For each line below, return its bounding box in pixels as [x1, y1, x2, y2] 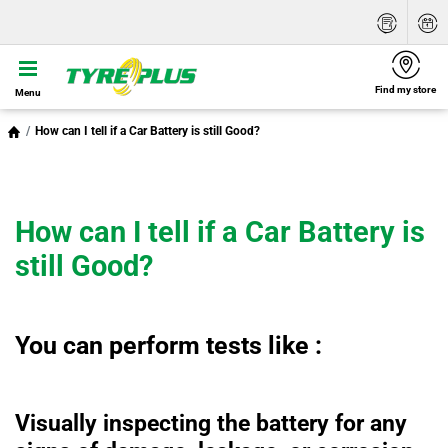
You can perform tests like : [15, 330, 322, 360]
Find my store [375, 83, 436, 96]
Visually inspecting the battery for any [15, 408, 407, 437]
